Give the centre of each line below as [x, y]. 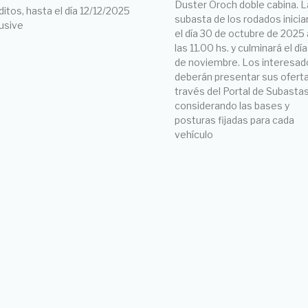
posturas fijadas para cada [234, 120]
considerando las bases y [232, 105]
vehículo [194, 134]
